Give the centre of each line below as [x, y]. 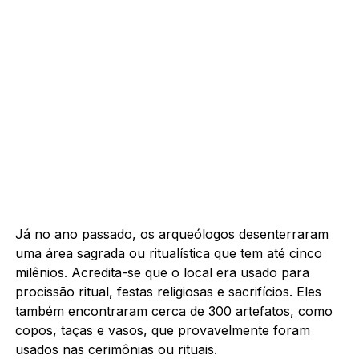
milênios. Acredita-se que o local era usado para [162, 272]
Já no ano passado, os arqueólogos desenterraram [171, 234]
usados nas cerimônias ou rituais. [116, 349]
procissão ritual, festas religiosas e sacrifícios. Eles [168, 291]
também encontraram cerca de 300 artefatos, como [173, 311]
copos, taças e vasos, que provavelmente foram [162, 330]
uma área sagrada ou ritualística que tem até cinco [168, 253]
